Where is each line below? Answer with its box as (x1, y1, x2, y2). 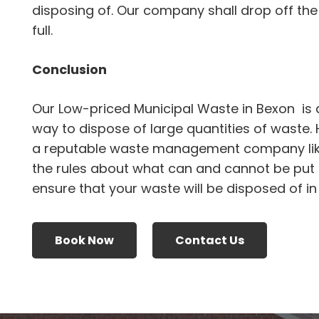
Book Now (55, 231, 114, 249)
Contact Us (174, 231, 244, 249)
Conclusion (32, 61, 107, 79)
